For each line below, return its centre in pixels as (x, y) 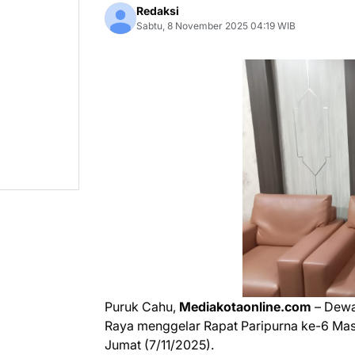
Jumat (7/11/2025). (159, 345)
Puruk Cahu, (142, 307)
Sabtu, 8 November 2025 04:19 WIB (216, 26)
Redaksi (158, 11)
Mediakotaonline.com (245, 307)
